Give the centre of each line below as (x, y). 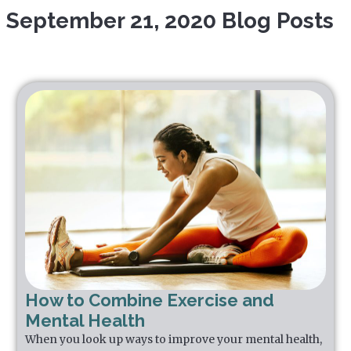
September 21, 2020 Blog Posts (170, 20)
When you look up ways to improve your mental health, (174, 339)
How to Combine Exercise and (150, 300)
